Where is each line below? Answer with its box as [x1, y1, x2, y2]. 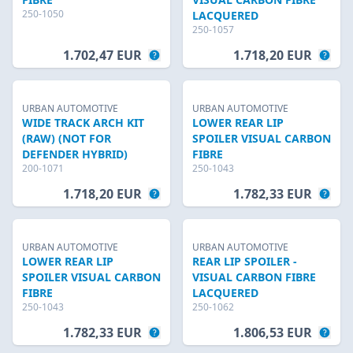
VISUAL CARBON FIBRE [192, 269, 316, 284]
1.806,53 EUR [233, 324, 312, 341]
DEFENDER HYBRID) [22, 147, 128, 162]
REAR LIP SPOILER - [192, 254, 297, 269]
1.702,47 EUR [63, 46, 142, 64]
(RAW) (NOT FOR [22, 131, 111, 146]
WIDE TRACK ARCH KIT [22, 115, 144, 130]
